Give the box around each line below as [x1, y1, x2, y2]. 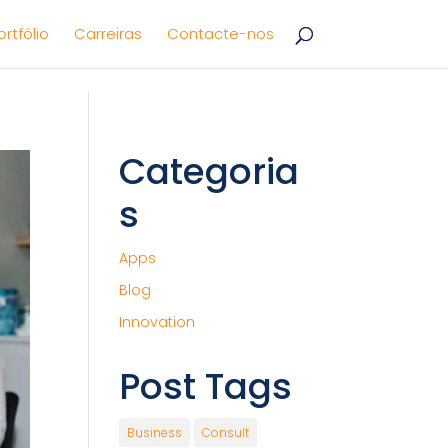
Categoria [119, 146, 300, 197]
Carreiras [73, 23, 142, 44]
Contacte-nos [166, 23, 274, 44]
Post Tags [119, 361, 293, 412]
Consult [202, 424, 250, 441]
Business [127, 424, 183, 441]
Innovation [119, 312, 196, 332]
